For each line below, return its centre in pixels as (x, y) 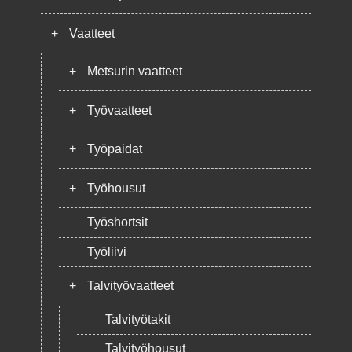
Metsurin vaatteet (134, 71)
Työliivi (106, 251)
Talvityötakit (137, 319)
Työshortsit (117, 222)
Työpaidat (114, 149)
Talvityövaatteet (130, 286)
